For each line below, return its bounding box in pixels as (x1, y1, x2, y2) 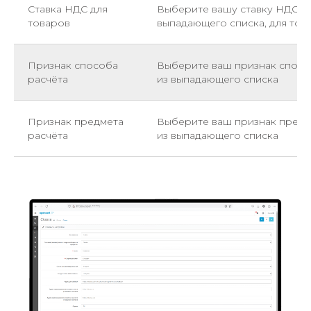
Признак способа (28, 59, 118, 72)
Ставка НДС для (28, 3, 108, 16)
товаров (28, 17, 70, 30)
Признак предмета (28, 115, 124, 128)
